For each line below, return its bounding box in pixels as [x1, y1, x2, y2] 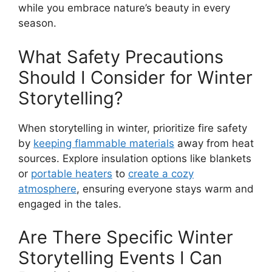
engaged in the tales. [18, 197, 121, 210]
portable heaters [31, 167, 112, 180]
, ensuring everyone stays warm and [76, 182, 254, 195]
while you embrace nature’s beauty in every [18, 2, 230, 15]
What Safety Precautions [18, 46, 223, 67]
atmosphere [18, 182, 76, 195]
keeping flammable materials [33, 137, 174, 149]
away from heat [174, 137, 254, 149]
